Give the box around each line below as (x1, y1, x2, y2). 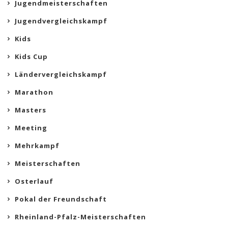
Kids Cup (15, 52, 48, 62)
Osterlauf (15, 177, 53, 186)
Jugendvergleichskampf (15, 16, 107, 26)
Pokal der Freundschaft (15, 194, 107, 204)
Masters (15, 105, 46, 115)
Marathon (15, 88, 53, 97)
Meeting (15, 123, 47, 133)
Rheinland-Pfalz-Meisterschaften (15, 212, 146, 222)
